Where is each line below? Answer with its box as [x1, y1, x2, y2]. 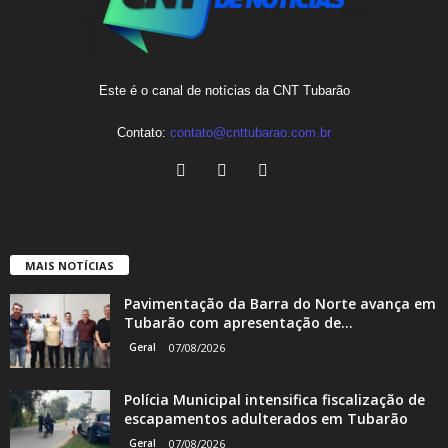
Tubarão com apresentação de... [124, 312, 353, 332]
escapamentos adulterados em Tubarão [124, 408, 408, 428]
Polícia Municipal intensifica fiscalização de [124, 389, 425, 409]
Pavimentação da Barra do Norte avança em [124, 293, 436, 313]
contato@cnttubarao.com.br [170, 124, 331, 140]
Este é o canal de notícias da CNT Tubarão [98, 82, 350, 98]
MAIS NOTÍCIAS [25, 257, 114, 273]
